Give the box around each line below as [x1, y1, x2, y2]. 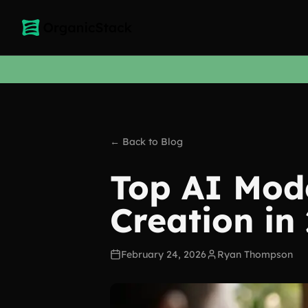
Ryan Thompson [217, 248, 293, 261]
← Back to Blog [110, 135, 183, 148]
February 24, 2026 [121, 248, 206, 261]
